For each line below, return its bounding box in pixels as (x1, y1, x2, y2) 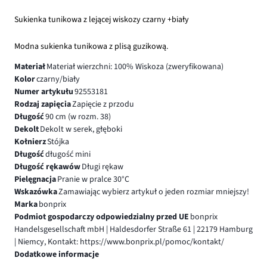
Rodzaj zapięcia (14, 98, 71, 110)
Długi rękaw (81, 160, 123, 173)
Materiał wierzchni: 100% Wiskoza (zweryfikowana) (46, 60, 223, 73)
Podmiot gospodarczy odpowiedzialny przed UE (14, 210, 189, 223)
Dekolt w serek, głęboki (39, 123, 122, 135)
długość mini (45, 148, 91, 160)
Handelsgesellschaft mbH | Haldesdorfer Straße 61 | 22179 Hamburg (14, 223, 253, 235)
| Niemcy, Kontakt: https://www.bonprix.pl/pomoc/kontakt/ (14, 235, 224, 248)
